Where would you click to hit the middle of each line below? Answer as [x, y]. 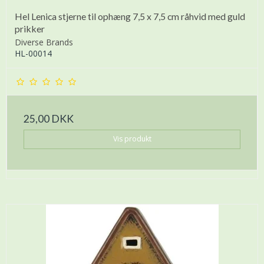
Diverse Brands [44, 42]
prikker [30, 29]
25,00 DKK [49, 119]
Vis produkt [132, 139]
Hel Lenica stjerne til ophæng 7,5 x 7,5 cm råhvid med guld [130, 16]
